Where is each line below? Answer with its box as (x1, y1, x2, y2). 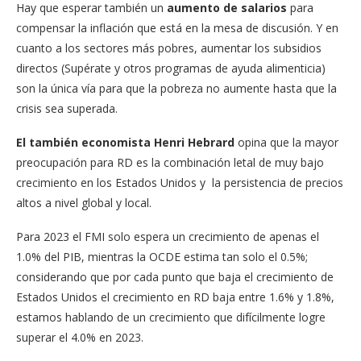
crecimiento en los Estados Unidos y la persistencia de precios (16, 174, 343, 190)
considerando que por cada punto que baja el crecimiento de (16, 268, 334, 284)
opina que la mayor (234, 134, 338, 150)
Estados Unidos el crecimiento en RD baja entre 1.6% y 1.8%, (16, 288, 334, 305)
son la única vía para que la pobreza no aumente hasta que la (16, 80, 337, 96)
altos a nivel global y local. (16, 194, 151, 210)
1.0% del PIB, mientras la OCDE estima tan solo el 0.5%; (16, 248, 308, 264)
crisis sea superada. (16, 100, 118, 116)
